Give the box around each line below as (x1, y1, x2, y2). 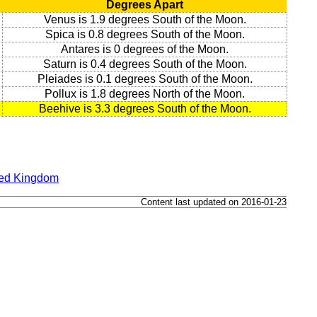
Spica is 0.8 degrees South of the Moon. (45, 28, 245, 41)
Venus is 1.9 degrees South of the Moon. (43, 13, 246, 26)
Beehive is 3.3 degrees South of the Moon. (38, 103, 251, 115)
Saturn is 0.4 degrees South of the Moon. (42, 58, 247, 71)
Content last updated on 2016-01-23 (141, 196, 287, 207)
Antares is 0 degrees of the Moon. (61, 43, 229, 56)
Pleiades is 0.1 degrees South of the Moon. (37, 73, 253, 86)
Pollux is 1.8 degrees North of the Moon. (45, 88, 246, 100)
